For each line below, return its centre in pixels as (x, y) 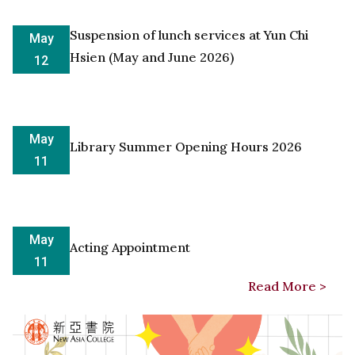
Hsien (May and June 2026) (152, 57)
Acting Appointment (130, 247)
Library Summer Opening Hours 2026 (186, 146)
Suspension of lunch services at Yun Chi (189, 34)
